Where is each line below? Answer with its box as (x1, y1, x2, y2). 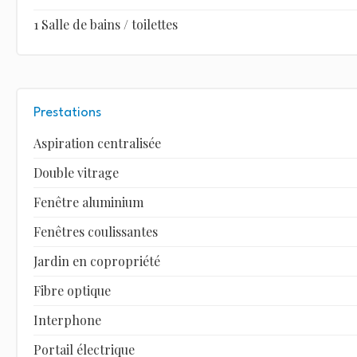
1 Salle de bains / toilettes (33, 15, 178, 33)
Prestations (33, 105, 101, 120)
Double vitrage (33, 163, 119, 181)
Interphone (33, 311, 101, 328)
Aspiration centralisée (33, 134, 161, 151)
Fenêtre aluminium (33, 193, 143, 210)
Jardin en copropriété (33, 252, 160, 269)
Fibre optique (33, 281, 111, 299)
